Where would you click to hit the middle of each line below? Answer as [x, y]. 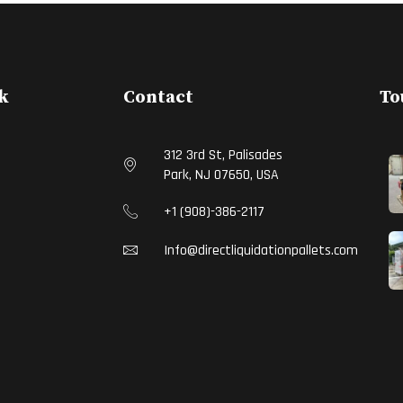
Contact [158, 98]
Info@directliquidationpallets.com [261, 251]
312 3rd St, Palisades [223, 156]
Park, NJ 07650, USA [221, 175]
